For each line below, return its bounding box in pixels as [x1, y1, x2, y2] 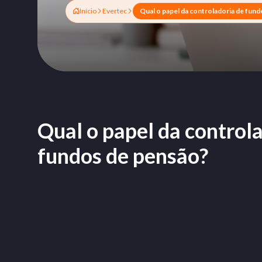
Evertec [102, 6, 127, 15]
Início [80, 6, 96, 15]
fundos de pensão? [37, 143, 208, 168]
